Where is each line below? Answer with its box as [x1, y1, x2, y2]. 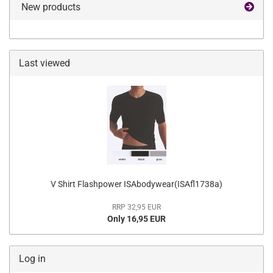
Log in [19, 253, 46, 264]
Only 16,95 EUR [107, 214, 166, 224]
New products [19, 1, 80, 13]
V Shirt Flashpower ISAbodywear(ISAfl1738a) [51, 179, 222, 189]
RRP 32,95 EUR [112, 203, 161, 211]
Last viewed [19, 57, 70, 69]
